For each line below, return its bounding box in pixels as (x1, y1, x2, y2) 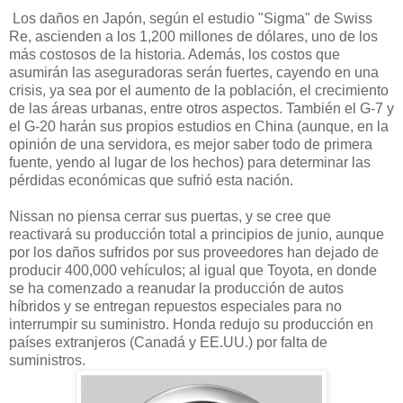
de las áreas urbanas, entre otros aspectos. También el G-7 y (9, 100, 394, 116)
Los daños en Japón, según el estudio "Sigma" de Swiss (9, 10, 372, 26)
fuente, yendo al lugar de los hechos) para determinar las (9, 154, 371, 170)
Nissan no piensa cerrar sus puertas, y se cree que (9, 208, 331, 224)
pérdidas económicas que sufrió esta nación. (9, 172, 293, 188)
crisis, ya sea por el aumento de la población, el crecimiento (9, 82, 389, 98)
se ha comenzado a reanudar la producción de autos (9, 280, 344, 296)
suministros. (9, 352, 85, 368)
